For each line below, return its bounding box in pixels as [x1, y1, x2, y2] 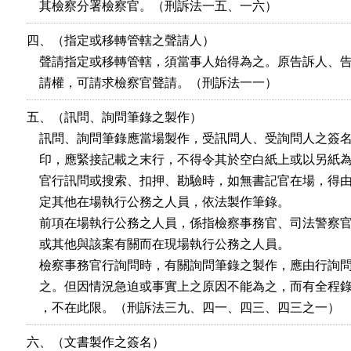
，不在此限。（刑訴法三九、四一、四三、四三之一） [27, 301, 340, 314]
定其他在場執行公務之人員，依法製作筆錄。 [27, 195, 290, 208]
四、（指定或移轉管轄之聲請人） [27, 34, 215, 47]
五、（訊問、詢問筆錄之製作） [27, 110, 202, 124]
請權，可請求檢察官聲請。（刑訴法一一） [27, 76, 277, 89]
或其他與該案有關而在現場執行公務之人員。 [27, 237, 290, 251]
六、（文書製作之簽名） [27, 335, 165, 349]
